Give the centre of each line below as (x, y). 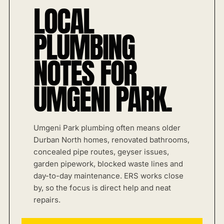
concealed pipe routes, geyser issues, (101, 152)
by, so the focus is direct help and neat (102, 188)
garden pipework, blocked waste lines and (108, 164)
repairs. (47, 200)
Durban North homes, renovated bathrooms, (111, 140)
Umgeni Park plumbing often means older (107, 128)
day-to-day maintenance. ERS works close (108, 176)
